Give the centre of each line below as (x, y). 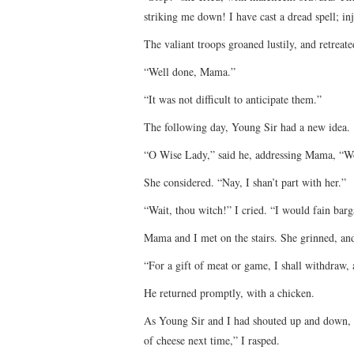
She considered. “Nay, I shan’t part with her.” (245, 182)
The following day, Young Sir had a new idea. (247, 126)
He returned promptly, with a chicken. (229, 292)
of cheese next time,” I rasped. (212, 340)
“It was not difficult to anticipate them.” (233, 99)
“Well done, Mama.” (190, 71)
